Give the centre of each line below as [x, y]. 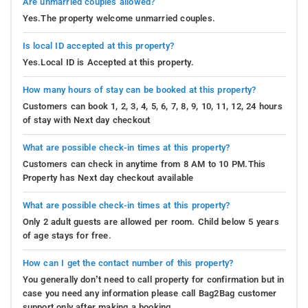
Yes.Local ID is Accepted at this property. [108, 63]
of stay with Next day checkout [86, 120]
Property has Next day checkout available [108, 178]
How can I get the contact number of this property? [128, 263]
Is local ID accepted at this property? [98, 46]
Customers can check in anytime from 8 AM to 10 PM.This [144, 164]
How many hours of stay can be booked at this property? [139, 90]
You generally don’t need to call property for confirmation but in [153, 280]
